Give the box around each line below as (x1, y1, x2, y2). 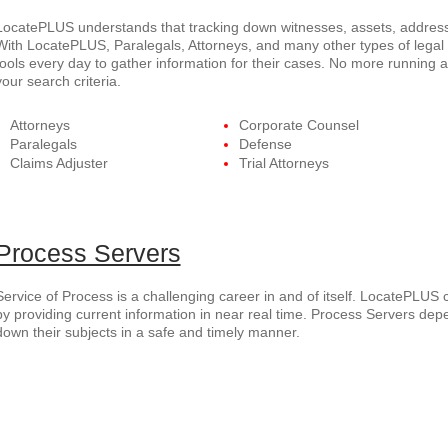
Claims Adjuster (9, 155, 108, 171)
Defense (238, 136, 292, 152)
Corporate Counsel (238, 117, 359, 133)
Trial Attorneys (238, 155, 329, 171)
